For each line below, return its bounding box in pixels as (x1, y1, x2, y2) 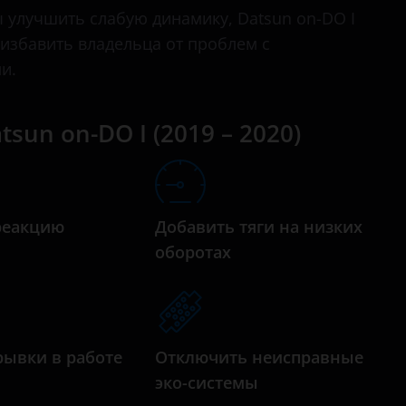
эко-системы (154, 372, 258, 393)
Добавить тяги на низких (154, 216, 362, 237)
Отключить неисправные (154, 346, 363, 368)
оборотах (154, 241, 231, 263)
